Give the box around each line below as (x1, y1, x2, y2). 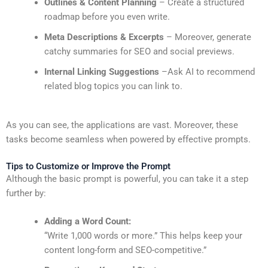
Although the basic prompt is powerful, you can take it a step (6, 173, 248, 184)
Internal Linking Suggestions (44, 66, 159, 77)
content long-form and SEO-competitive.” (44, 245, 206, 256)
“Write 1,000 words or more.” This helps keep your (44, 230, 242, 242)
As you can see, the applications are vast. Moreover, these (6, 120, 238, 131)
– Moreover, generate (163, 31, 251, 42)
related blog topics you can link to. (44, 80, 182, 92)
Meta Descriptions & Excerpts (44, 31, 164, 42)
